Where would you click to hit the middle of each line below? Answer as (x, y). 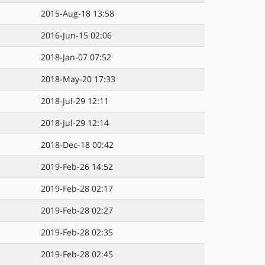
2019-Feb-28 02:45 (77, 254)
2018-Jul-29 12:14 (75, 123)
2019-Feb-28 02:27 (77, 210)
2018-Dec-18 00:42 (77, 145)
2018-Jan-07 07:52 (76, 57)
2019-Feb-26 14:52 (77, 167)
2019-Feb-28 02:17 (77, 188)
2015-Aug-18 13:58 (77, 13)
